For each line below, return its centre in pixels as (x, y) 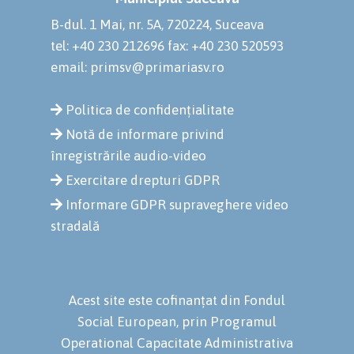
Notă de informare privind (145, 134)
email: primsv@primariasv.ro (137, 67)
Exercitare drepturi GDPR (143, 180)
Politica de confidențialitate (150, 109)
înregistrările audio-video (128, 155)
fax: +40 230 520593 (226, 45)
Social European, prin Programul (177, 321)
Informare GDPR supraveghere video (177, 204)
